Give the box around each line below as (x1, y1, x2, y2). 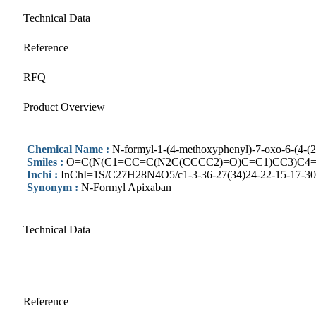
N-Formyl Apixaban (81, 181, 171, 193)
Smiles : (27, 155, 66, 168)
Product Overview (23, 100, 105, 113)
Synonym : (27, 181, 81, 193)
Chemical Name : (27, 142, 112, 155)
